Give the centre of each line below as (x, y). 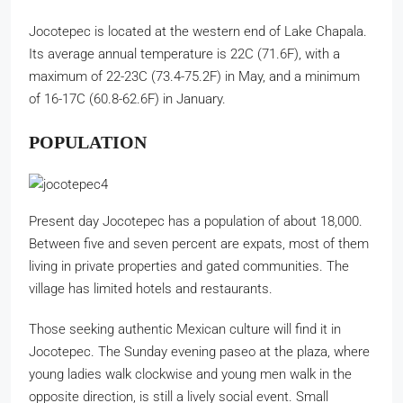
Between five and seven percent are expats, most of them (199, 244)
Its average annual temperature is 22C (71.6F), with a (184, 54)
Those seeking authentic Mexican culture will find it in (185, 329)
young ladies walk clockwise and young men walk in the (190, 374)
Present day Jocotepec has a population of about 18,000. (196, 221)
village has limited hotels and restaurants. (151, 289)
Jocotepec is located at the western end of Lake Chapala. (198, 31)
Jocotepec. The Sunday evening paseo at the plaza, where (199, 352)
